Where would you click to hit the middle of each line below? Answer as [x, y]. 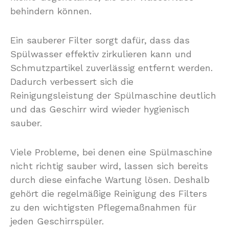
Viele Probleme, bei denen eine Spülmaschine [111, 152]
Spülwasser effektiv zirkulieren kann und [101, 54]
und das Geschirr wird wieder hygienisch [100, 109]
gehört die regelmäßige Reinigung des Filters [109, 193]
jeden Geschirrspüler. [57, 221]
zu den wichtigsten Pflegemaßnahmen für [103, 207]
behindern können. [51, 11]
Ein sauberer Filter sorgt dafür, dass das [100, 40]
